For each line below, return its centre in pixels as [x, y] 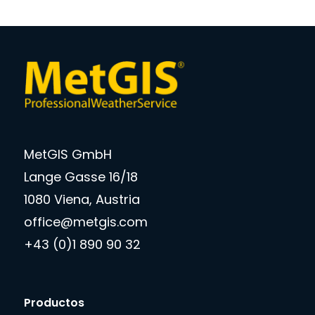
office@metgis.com [85, 221]
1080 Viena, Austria [82, 199]
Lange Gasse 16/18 [81, 176]
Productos [54, 303]
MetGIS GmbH [67, 154]
